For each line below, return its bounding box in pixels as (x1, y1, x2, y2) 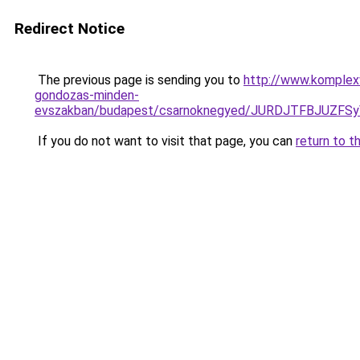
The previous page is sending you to (35, 72, 243, 88)
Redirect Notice (14, 19, 125, 38)
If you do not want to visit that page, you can (35, 133, 296, 149)
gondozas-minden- (35, 88, 139, 103)
